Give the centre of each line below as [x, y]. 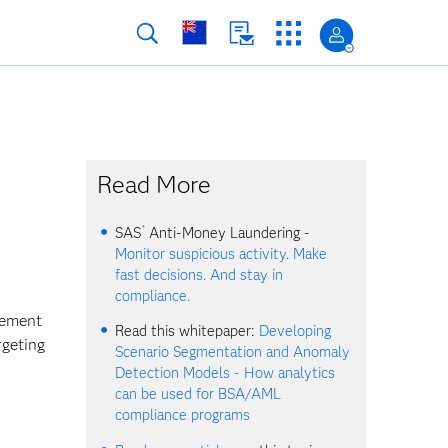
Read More [154, 184]
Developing [295, 331]
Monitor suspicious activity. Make [221, 254]
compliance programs [183, 415]
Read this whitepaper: [187, 331]
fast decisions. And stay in [199, 275]
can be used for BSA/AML [198, 394]
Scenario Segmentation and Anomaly [233, 352]
